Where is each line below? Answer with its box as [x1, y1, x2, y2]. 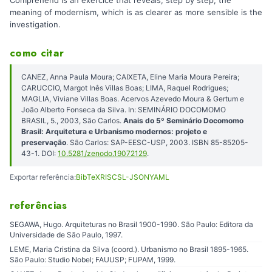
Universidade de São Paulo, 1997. [10, 229, 123, 239]
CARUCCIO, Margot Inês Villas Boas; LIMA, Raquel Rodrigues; [21, 83, 228, 93]
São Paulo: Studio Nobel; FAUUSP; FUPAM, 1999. [10, 254, 175, 264]
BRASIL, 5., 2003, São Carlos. [21, 116, 123, 126]
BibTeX [76, 172, 100, 182]
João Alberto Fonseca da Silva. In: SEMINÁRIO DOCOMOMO [21, 105, 226, 115]
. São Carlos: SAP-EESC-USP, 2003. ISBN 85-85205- [66, 138, 248, 148]
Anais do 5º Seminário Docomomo [123, 116, 243, 126]
